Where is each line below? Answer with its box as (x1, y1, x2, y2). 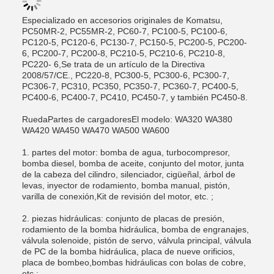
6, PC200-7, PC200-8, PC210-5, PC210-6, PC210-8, (22, 48, 225, 58)
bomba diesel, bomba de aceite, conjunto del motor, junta (22, 158, 244, 168)
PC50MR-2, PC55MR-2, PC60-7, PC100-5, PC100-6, (22, 26, 228, 36)
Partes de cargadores (48, 114, 131, 124)
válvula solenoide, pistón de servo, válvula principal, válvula (22, 235, 251, 245)
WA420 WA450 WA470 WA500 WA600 (22, 125, 169, 135)
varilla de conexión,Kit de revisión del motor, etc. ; (22, 191, 213, 201)
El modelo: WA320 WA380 (131, 114, 232, 124)
